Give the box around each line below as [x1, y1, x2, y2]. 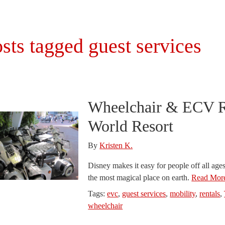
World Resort [88, 117, 174, 135]
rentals [199, 189, 220, 198]
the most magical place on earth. [88, 173, 192, 182]
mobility [170, 189, 196, 198]
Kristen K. [99, 141, 133, 150]
